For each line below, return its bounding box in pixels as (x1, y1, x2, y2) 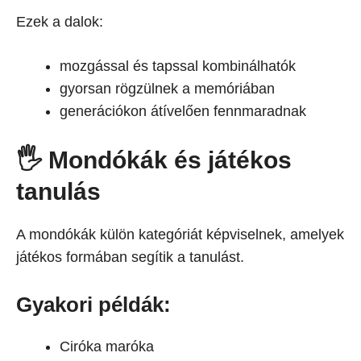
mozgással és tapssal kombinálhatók (60, 58, 296, 74)
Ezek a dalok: (16, 14, 103, 30)
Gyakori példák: (16, 293, 171, 317)
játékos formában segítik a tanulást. (16, 249, 244, 265)
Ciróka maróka (60, 338, 154, 355)
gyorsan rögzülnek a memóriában (60, 81, 275, 97)
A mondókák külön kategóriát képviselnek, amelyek (16, 226, 344, 243)
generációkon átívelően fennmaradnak (60, 103, 306, 119)
